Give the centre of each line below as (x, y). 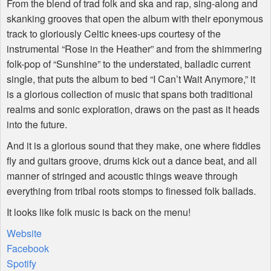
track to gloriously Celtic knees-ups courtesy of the (114, 33)
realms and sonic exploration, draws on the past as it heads (133, 109)
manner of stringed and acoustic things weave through (122, 175)
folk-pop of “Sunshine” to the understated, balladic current (129, 64)
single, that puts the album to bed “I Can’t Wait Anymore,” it (131, 79)
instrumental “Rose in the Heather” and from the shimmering (134, 48)
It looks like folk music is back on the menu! (99, 212)
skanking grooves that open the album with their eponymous (135, 18)
